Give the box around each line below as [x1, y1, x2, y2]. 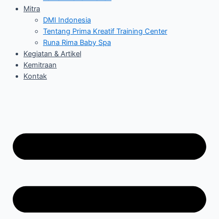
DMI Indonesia [43, 16, 91, 25]
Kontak [23, 72, 47, 81]
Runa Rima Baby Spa [43, 38, 111, 47]
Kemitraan [23, 61, 57, 70]
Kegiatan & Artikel [23, 49, 81, 59]
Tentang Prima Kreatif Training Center [43, 27, 167, 36]
